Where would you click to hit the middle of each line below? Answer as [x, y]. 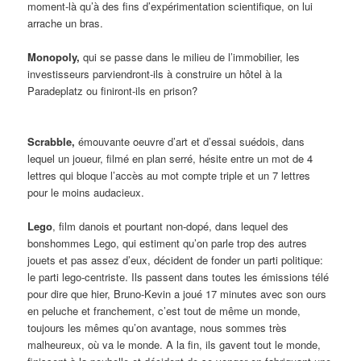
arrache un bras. [66, 23]
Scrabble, [53, 141]
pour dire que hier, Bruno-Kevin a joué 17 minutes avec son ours [177, 294]
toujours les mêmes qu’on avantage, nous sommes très [158, 328]
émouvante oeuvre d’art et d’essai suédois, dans [192, 141]
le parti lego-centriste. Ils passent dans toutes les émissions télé [178, 277]
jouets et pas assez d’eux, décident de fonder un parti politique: [176, 260]
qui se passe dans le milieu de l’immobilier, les [192, 56]
